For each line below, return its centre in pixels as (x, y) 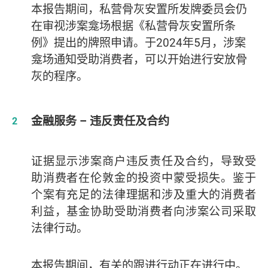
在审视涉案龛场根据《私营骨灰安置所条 (133, 25)
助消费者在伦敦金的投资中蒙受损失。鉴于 (143, 177)
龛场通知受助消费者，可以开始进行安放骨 (139, 59)
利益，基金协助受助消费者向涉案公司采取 (143, 211)
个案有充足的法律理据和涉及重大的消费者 (143, 194)
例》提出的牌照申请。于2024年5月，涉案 (138, 42)
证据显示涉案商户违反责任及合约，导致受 (143, 161)
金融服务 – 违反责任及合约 (100, 121)
